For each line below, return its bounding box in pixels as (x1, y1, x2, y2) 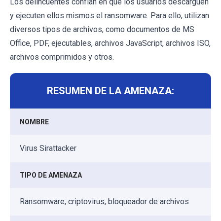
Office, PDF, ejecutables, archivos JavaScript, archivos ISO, (10, 38, 211, 48)
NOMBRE (20, 117, 49, 126)
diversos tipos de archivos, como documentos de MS (10, 24, 194, 34)
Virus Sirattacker (20, 143, 76, 153)
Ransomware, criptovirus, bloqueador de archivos (20, 196, 189, 206)
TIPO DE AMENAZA (20, 171, 82, 179)
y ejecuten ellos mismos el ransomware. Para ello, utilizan (10, 10, 209, 20)
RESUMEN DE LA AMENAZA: (47, 84, 174, 97)
